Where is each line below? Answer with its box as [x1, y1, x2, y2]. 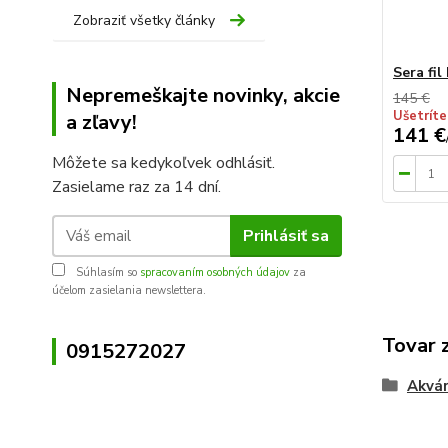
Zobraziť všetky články [73, 11, 215, 31]
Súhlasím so [73, 265, 140, 281]
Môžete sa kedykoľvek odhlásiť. [52, 152, 275, 175]
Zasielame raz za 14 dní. [52, 176, 221, 199]
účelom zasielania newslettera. [52, 283, 206, 299]
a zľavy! [66, 109, 137, 137]
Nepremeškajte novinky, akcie [66, 82, 340, 110]
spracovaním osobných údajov [140, 265, 290, 281]
